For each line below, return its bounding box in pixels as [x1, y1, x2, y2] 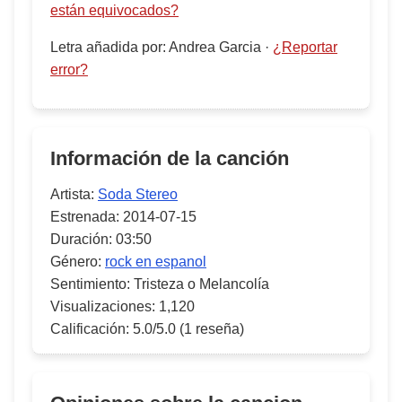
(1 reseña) [179, 321, 244, 336]
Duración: [50, 232, 112, 247]
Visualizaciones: [50, 299, 155, 314]
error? [50, 62, 88, 77]
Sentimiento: [50, 276, 130, 292]
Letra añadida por [50, 39, 162, 55]
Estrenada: [50, 209, 119, 224]
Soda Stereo [98, 187, 178, 202]
